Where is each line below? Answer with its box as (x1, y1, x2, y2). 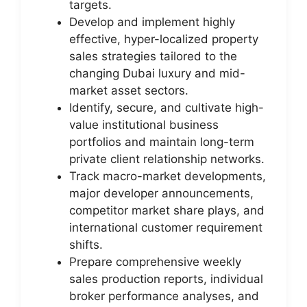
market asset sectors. (69, 83, 188, 97)
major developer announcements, (69, 186, 254, 200)
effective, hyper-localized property (69, 32, 258, 46)
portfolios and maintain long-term (69, 134, 254, 149)
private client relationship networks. (69, 151, 265, 166)
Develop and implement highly (69, 14, 235, 29)
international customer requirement (69, 220, 262, 234)
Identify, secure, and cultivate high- (69, 100, 264, 114)
